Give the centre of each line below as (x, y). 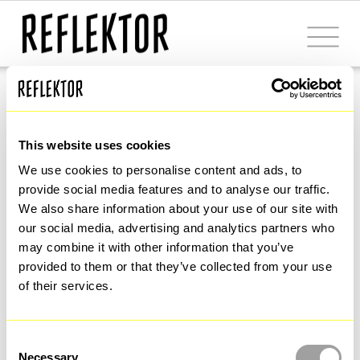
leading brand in (169, 259)
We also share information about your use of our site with (178, 209)
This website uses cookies (95, 145)
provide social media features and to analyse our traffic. (174, 189)
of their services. (65, 286)
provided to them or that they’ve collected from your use (175, 266)
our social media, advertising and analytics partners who (176, 228)
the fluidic (112, 312)
